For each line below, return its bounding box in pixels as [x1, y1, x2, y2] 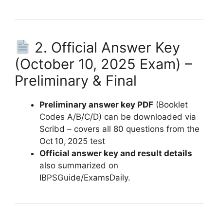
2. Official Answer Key [31, 38, 181, 56]
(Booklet [153, 99, 188, 109]
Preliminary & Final [15, 72, 137, 89]
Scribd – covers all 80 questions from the [39, 124, 200, 134]
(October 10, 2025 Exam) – [15, 55, 192, 73]
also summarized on [39, 160, 118, 170]
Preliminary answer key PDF [39, 99, 153, 109]
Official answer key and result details [39, 148, 192, 158]
